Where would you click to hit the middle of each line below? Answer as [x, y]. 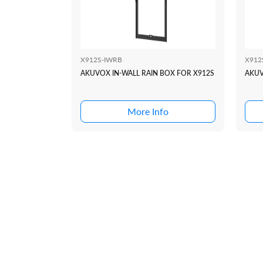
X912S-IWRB [101, 60]
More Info [148, 112]
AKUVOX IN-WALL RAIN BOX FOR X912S [147, 73]
